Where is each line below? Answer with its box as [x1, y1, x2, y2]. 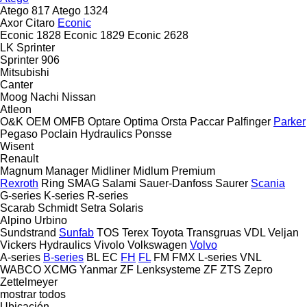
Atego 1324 [52, 4, 108, 16]
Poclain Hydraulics [40, 127, 132, 140]
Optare [88, 115, 121, 127]
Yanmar [79, 263, 117, 275]
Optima [123, 115, 158, 127]
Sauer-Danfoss [139, 177, 212, 189]
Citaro [25, 16, 55, 29]
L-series [198, 251, 237, 263]
